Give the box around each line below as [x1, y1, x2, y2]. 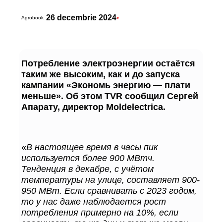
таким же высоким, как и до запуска [21, 69, 180, 80]
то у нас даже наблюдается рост [21, 196, 166, 207]
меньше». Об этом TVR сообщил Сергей [21, 91, 198, 102]
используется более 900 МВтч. [21, 152, 155, 163]
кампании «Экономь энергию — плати [21, 80, 190, 91]
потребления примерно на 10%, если [21, 207, 178, 218]
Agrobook [21, 15, 44, 21]
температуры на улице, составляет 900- [21, 174, 200, 185]
